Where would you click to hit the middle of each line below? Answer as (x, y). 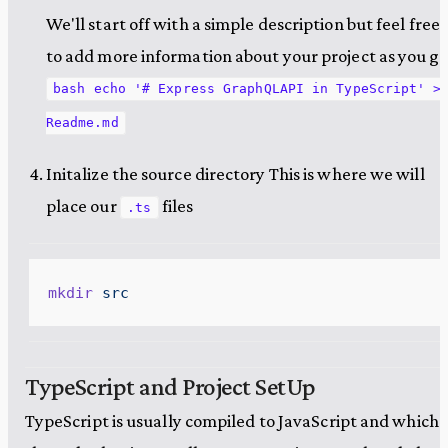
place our (82, 206)
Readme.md (82, 123)
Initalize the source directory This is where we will (235, 174)
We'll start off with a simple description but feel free (242, 23)
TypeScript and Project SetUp (170, 385)
